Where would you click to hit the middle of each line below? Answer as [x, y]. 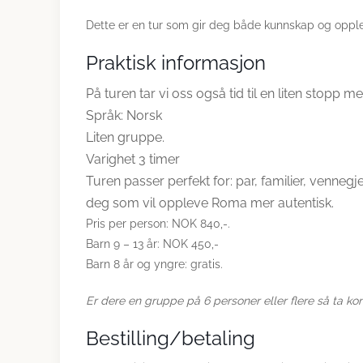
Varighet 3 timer [133, 159]
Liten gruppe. [125, 137]
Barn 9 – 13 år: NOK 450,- [152, 244]
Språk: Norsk [124, 115]
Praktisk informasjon [176, 63]
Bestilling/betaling [171, 338]
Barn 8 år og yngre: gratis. [154, 264]
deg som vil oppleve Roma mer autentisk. [210, 203]
